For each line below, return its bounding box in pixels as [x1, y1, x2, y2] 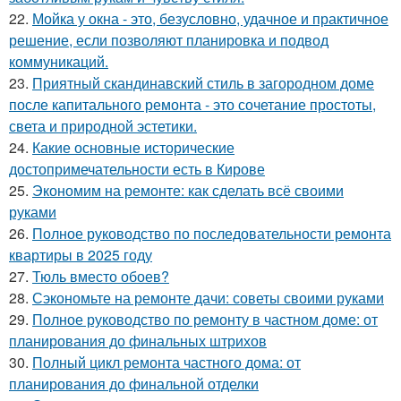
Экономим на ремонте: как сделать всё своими [32, 180, 344, 200]
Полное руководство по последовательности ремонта [32, 223, 391, 243]
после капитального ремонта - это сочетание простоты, [9, 94, 376, 115]
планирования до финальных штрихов [9, 330, 267, 351]
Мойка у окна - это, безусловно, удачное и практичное [32, 8, 388, 29]
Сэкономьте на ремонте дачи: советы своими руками [32, 287, 384, 308]
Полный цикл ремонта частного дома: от [32, 352, 301, 372]
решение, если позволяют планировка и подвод [9, 30, 328, 50]
